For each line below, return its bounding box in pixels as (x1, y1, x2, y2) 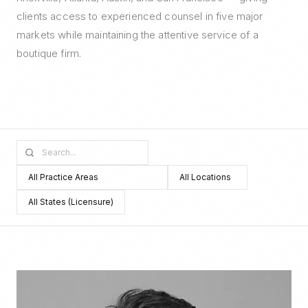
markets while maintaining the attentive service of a (16, 28, 258, 41)
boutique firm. (16, 47, 82, 60)
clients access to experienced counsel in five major (16, 10, 263, 23)
